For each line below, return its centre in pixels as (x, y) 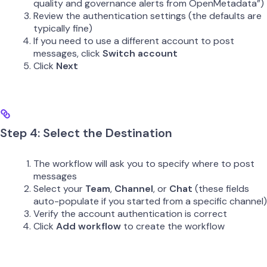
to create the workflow (173, 226)
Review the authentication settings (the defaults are (148, 15)
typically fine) (63, 28)
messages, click (68, 53)
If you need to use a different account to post (134, 41)
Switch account (140, 53)
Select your (59, 189)
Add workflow (89, 226)
